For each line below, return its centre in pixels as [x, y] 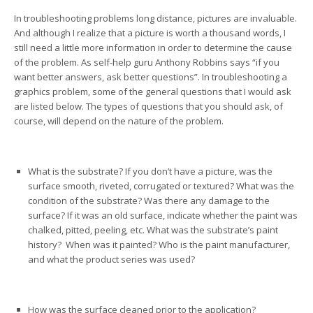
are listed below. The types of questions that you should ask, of [148, 106]
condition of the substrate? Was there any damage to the [149, 201]
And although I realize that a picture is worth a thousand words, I [150, 33]
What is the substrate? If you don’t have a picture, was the [150, 171]
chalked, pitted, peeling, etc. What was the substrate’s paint [153, 230]
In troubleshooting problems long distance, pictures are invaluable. [155, 18]
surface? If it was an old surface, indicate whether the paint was [163, 215]
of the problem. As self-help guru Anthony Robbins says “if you [147, 62]
